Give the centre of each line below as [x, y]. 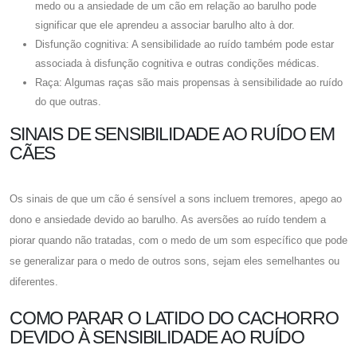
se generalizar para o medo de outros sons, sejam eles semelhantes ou [175, 261]
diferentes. [34, 281]
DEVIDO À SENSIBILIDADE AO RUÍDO [157, 337]
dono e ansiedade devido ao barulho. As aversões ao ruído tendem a [168, 219]
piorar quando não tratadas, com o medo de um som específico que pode [178, 240]
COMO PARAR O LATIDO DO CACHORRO [174, 318]
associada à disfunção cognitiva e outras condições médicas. [177, 63]
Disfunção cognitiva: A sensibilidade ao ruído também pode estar [184, 44]
